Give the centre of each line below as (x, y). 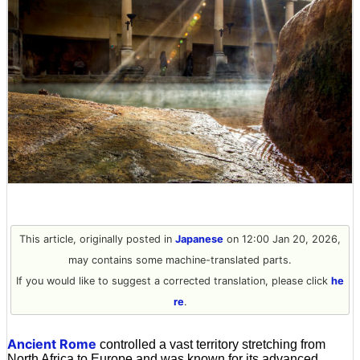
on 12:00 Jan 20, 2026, (282, 239)
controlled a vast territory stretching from (211, 344)
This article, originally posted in (97, 239)
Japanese (199, 239)
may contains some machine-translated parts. (180, 260)
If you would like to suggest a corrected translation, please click (174, 280)
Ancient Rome (52, 344)
